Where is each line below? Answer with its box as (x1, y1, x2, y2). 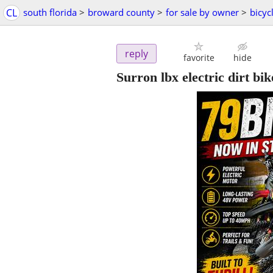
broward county (88, 6, 155, 18)
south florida (23, 6, 77, 18)
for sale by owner (166, 6, 239, 18)
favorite (183, 52, 214, 64)
